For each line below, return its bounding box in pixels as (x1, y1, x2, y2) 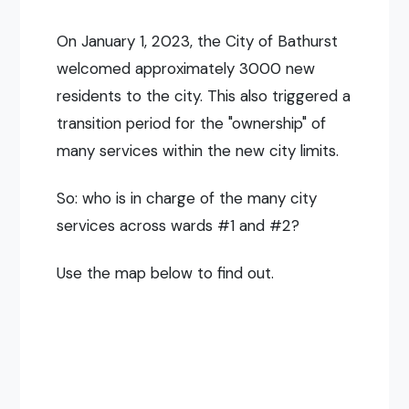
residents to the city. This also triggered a (57, 85, 351, 106)
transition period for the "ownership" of (57, 112, 327, 133)
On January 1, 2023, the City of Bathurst (57, 30, 339, 51)
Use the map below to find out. (57, 262, 275, 283)
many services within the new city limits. (57, 140, 340, 161)
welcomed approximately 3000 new (57, 58, 316, 79)
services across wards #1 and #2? (57, 215, 300, 236)
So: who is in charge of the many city (57, 187, 318, 208)
